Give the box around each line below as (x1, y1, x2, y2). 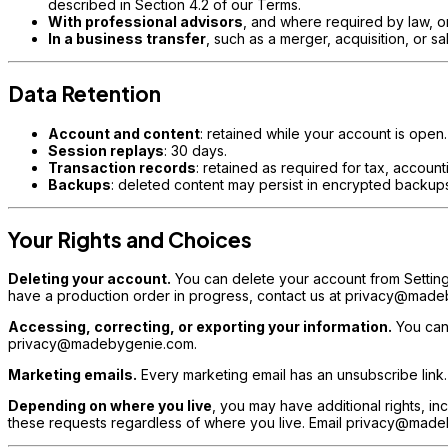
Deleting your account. (8, 270, 171, 288)
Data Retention (8, 80, 161, 108)
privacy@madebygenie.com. (8, 335, 197, 353)
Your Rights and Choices (8, 225, 252, 253)
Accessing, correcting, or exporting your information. (8, 318, 392, 336)
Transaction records (48, 158, 196, 176)
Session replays (48, 141, 164, 159)
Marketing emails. (8, 366, 137, 384)
